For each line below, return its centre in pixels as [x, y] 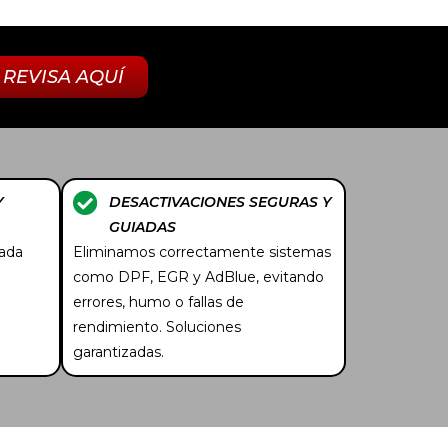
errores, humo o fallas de [158, 301]
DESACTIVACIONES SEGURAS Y [221, 201]
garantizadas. [118, 351]
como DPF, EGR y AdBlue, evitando [198, 276]
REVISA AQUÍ [63, 76]
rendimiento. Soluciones [157, 326]
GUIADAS [143, 226]
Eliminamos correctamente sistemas [202, 251]
